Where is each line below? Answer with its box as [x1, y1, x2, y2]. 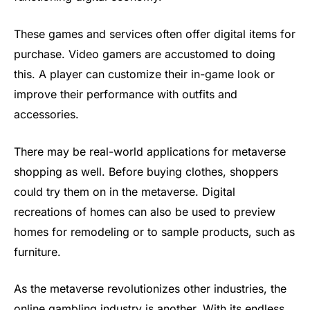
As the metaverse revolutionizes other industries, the [14, 282, 286, 296]
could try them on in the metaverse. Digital [14, 184, 235, 199]
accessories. [14, 107, 79, 121]
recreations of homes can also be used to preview [14, 204, 275, 219]
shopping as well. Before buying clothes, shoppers [14, 164, 278, 179]
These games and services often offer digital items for [14, 26, 295, 41]
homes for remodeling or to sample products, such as [14, 224, 295, 239]
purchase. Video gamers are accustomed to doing [14, 46, 275, 61]
